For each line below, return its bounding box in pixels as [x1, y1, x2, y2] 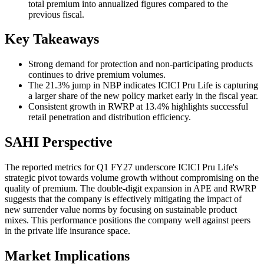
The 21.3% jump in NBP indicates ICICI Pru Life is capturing [28, 80, 258, 91]
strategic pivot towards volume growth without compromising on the [5, 173, 259, 183]
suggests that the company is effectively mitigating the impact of [5, 194, 242, 204]
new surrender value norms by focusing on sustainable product [5, 204, 237, 215]
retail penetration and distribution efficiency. [28, 112, 191, 123]
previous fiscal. [28, 9, 84, 19]
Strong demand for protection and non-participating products [28, 59, 253, 70]
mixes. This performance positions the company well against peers [5, 215, 250, 226]
